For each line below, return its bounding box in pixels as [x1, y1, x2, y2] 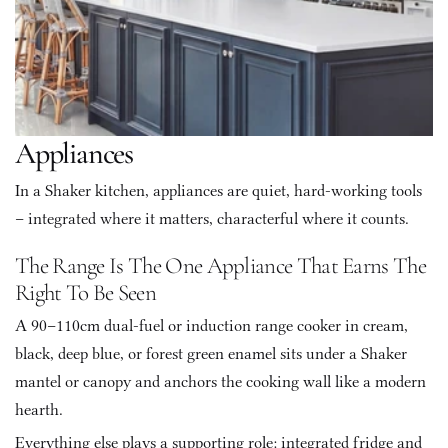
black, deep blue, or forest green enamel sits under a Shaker [15, 344, 407, 363]
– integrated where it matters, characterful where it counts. [15, 209, 409, 228]
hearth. [15, 400, 67, 419]
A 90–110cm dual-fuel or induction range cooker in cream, [15, 316, 408, 335]
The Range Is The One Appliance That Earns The [15, 252, 426, 280]
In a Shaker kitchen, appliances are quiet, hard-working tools [15, 181, 422, 200]
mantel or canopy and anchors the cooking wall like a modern [15, 372, 426, 391]
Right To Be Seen [15, 279, 156, 307]
